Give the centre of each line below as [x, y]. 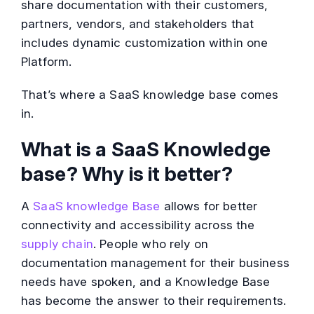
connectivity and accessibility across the [138, 225]
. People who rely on [151, 244]
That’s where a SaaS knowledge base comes [150, 95]
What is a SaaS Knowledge [146, 150]
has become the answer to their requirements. [154, 301]
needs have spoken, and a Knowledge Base [146, 282]
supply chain [57, 244]
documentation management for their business [155, 263]
